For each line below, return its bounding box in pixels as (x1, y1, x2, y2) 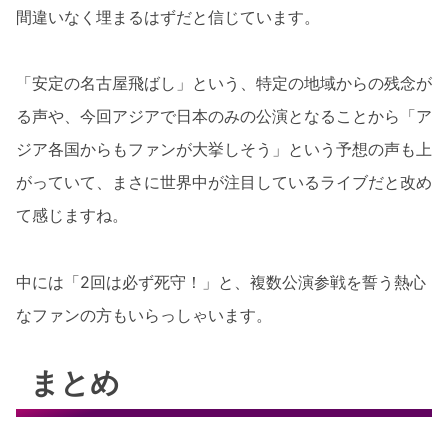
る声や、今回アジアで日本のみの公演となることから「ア (16, 106, 432, 127)
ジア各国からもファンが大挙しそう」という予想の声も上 (16, 139, 432, 160)
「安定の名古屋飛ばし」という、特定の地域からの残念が (16, 73, 432, 94)
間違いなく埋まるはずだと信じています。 (16, 6, 320, 27)
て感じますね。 (16, 205, 128, 226)
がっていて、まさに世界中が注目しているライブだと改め (16, 172, 432, 193)
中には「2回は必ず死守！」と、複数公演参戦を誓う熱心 (16, 271, 426, 292)
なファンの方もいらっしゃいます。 (16, 304, 272, 325)
